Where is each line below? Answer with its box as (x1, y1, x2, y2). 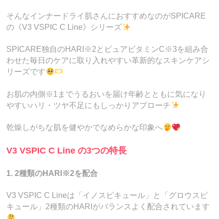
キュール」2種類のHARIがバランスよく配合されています (6, 202, 210, 211)
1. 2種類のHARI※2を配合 (6, 169, 98, 177)
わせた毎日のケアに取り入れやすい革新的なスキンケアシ (6, 56, 210, 65)
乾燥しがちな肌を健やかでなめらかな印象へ (6, 123, 163, 132)
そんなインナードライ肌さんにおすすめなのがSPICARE (6, 11, 206, 20)
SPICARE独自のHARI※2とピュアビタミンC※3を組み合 (6, 45, 209, 54)
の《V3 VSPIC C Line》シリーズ (6, 22, 122, 31)
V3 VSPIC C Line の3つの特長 (6, 145, 127, 155)
